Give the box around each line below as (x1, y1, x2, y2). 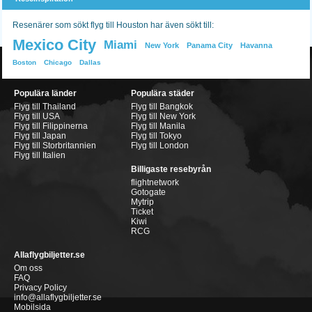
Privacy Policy (14, 283, 67, 292)
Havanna (240, 40, 272, 49)
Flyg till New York (131, 111, 196, 121)
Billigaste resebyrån (131, 164, 211, 174)
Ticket (131, 207, 153, 217)
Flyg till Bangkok (131, 102, 193, 111)
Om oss (14, 263, 42, 273)
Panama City (187, 40, 233, 49)
